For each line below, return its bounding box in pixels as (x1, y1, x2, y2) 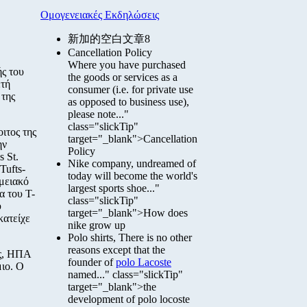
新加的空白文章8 (68, 33, 150, 45)
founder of (68, 256, 116, 268)
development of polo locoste (68, 293, 190, 305)
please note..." (68, 108, 129, 120)
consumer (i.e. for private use (68, 84, 193, 95)
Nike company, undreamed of (68, 158, 196, 169)
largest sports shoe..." (68, 182, 160, 194)
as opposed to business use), (68, 96, 189, 108)
